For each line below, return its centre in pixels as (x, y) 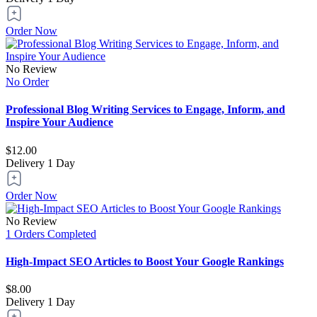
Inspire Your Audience (59, 122)
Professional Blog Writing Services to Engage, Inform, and (145, 110)
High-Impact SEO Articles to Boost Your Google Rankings (145, 261)
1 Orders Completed (51, 234)
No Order (27, 82)
